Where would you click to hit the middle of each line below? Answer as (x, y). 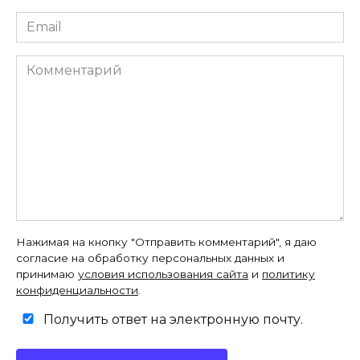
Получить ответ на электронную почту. (172, 319)
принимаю (47, 274)
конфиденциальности (77, 290)
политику (288, 274)
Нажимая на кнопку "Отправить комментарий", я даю (166, 241)
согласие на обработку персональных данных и (150, 258)
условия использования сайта (163, 274)
